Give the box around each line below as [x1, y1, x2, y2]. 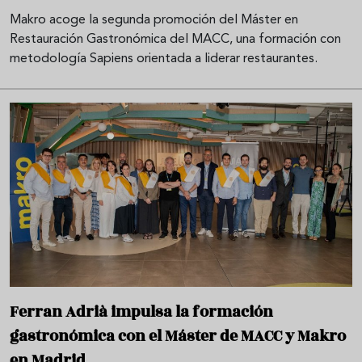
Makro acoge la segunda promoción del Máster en [10, 14, 298, 27]
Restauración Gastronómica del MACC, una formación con [10, 33, 341, 47]
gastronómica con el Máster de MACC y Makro [10, 324, 346, 347]
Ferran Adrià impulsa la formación [10, 300, 273, 323]
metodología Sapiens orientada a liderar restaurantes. [10, 53, 318, 66]
